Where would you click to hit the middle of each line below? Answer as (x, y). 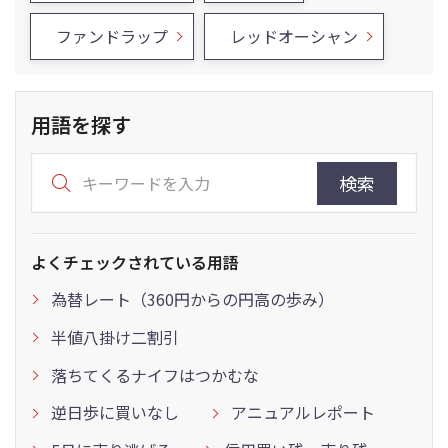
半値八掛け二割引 (115, 336)
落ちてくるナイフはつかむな (155, 374)
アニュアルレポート (303, 412)
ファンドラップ (112, 36)
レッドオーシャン (294, 36)
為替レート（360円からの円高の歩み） (192, 299)
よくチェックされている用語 (135, 262)
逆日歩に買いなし (115, 412)
